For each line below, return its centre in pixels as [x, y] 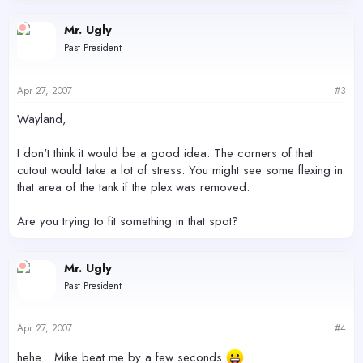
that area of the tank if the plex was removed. [133, 187]
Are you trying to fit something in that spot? [128, 221]
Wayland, [42, 119]
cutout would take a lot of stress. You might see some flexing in [180, 170]
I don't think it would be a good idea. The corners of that [165, 153]
